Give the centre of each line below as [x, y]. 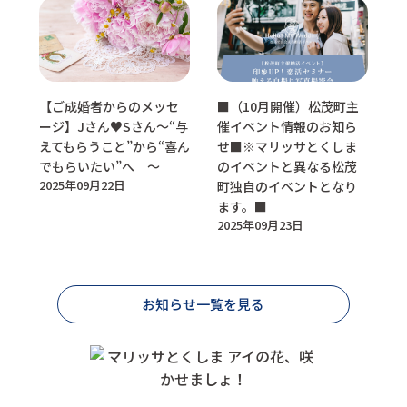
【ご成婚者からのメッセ [109, 106]
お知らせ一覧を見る [203, 303]
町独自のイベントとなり [287, 186]
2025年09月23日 [260, 224]
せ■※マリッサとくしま [287, 146]
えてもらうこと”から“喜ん [114, 146]
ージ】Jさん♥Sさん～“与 [113, 126]
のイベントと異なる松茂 [287, 166]
